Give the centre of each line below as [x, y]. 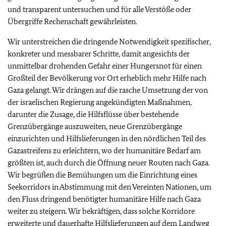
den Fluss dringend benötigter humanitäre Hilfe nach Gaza [104, 199]
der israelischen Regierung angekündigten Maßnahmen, [100, 102]
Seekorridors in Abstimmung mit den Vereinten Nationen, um [109, 187]
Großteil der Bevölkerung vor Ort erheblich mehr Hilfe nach [107, 78]
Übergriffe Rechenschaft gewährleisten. [72, 21]
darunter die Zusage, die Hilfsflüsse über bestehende [93, 114]
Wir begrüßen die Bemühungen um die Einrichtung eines [102, 175]
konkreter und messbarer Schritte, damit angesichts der [99, 54]
